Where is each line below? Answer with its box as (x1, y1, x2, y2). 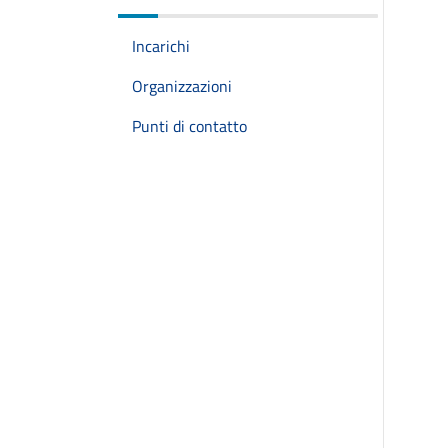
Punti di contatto (132, 114, 247, 138)
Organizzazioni (132, 74, 232, 98)
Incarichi (132, 34, 190, 58)
